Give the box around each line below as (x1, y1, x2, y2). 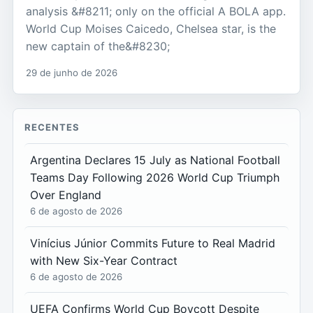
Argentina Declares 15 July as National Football (30, 153, 280, 168)
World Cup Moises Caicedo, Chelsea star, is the (26, 22, 276, 36)
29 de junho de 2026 (26, 67, 117, 79)
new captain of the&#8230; (26, 39, 170, 54)
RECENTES (24, 122, 80, 133)
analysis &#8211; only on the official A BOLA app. (26, 4, 286, 19)
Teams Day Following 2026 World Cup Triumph (30, 170, 279, 185)
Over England (30, 188, 101, 203)
